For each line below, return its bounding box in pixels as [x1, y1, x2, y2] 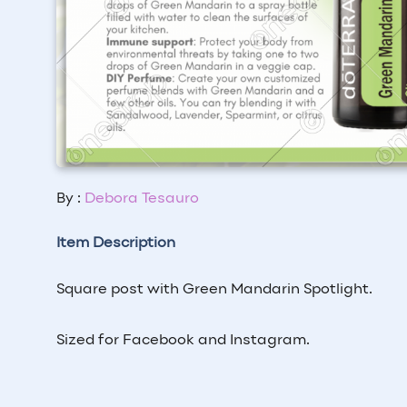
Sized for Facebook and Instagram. [56, 333, 310, 348]
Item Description [56, 235, 175, 251]
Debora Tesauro [84, 191, 199, 206]
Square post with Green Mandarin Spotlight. [56, 282, 372, 297]
